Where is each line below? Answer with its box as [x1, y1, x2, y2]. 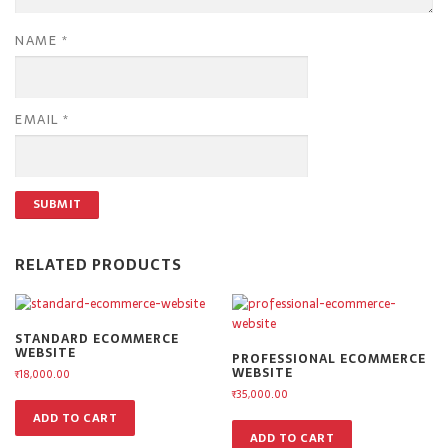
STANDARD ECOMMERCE [15, 329, 179, 350]
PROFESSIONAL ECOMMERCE [232, 349, 427, 370]
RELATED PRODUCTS [15, 252, 182, 277]
